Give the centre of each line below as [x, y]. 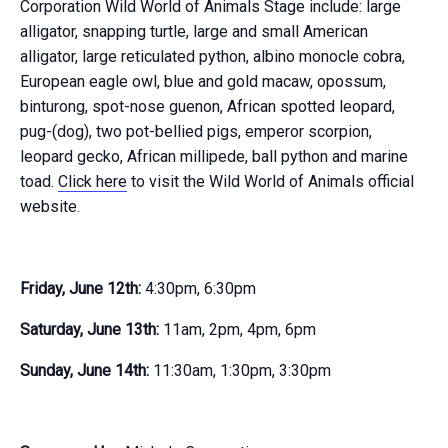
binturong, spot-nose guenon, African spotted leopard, [207, 106]
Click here [92, 181]
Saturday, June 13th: [89, 329]
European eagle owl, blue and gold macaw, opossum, [203, 81]
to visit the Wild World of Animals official [270, 181]
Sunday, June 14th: [84, 370]
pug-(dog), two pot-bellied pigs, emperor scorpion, [196, 131]
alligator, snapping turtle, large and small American [194, 31]
